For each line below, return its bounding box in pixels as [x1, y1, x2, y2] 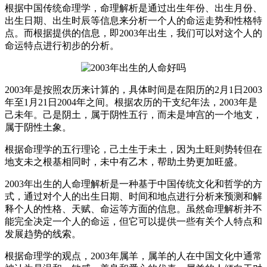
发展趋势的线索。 [5, 228, 81, 239]
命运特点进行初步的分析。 [5, 40, 119, 51]
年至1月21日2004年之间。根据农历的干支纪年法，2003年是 [5, 97, 257, 107]
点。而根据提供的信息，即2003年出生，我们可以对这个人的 [5, 27, 262, 38]
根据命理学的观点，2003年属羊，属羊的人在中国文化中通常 [5, 250, 262, 261]
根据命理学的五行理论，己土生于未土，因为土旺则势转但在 [5, 144, 262, 154]
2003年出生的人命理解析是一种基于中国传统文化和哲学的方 [5, 178, 262, 189]
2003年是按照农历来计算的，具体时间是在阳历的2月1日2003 [5, 84, 262, 95]
